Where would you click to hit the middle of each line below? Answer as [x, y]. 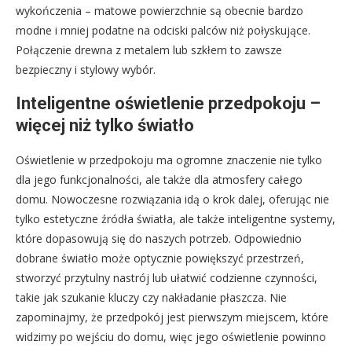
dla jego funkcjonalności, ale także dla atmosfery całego [159, 179]
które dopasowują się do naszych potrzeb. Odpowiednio [159, 238]
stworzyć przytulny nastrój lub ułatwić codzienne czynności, [167, 277]
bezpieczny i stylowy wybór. [86, 69]
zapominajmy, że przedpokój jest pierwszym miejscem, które [172, 317]
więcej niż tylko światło [105, 125]
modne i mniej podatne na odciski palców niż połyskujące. [163, 30]
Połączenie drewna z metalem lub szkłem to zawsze [149, 49]
